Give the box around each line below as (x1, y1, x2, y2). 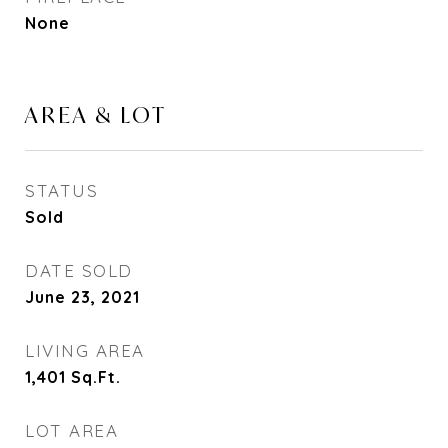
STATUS (25, 180, 98, 201)
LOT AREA (25, 420, 118, 441)
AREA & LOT (25, 101, 167, 129)
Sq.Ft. (71, 367, 121, 387)
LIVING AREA (25, 340, 145, 361)
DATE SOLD (25, 260, 133, 281)
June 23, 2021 (25, 287, 140, 307)
